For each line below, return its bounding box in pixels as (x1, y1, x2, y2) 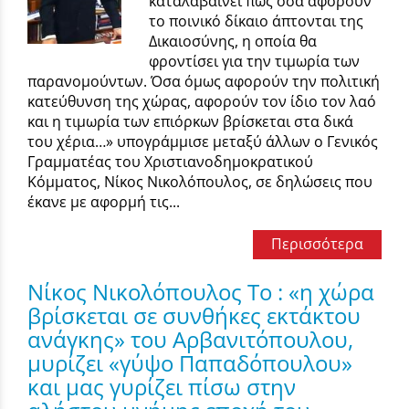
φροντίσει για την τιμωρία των (149, 50, 361, 71)
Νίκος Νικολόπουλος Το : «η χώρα (27, 276, 374, 307)
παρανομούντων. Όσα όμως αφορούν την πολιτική (27, 70, 380, 91)
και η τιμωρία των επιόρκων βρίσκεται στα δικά (27, 110, 353, 131)
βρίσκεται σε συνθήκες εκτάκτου (27, 299, 361, 330)
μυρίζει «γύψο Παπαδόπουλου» (27, 347, 352, 378)
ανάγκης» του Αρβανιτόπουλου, (27, 323, 353, 354)
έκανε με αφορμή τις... (27, 191, 180, 212)
